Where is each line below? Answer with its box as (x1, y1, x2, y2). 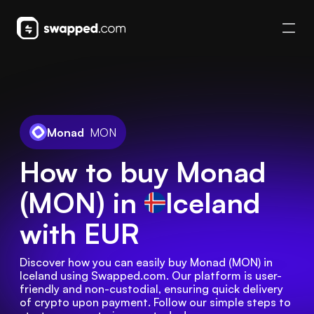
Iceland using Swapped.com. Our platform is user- (20, 268, 282, 282)
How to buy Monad (20, 154, 266, 189)
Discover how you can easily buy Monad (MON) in (20, 255, 273, 269)
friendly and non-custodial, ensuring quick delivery (20, 282, 283, 296)
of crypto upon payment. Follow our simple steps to (20, 295, 291, 309)
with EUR (20, 216, 139, 251)
